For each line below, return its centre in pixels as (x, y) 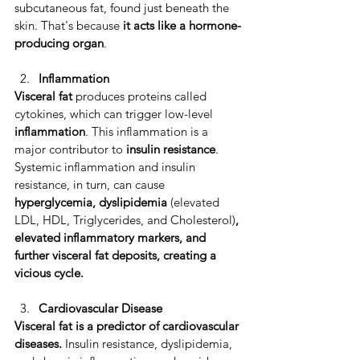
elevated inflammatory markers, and (112, 238)
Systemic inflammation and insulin (106, 167)
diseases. (38, 344)
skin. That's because (69, 26)
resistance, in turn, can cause (91, 185)
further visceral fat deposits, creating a (117, 256)
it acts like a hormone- (182, 26)
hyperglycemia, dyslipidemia (92, 202)
